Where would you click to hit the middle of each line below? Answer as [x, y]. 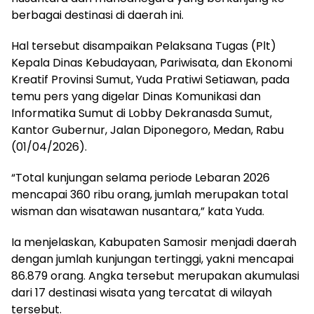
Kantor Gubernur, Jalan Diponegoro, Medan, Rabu [148, 130]
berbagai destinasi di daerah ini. [97, 15]
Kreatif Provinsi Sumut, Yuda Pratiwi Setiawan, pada [150, 80]
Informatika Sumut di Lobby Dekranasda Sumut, [142, 113]
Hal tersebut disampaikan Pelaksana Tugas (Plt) [144, 46]
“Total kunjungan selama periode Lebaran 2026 [141, 178]
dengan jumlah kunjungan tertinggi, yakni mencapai [152, 259]
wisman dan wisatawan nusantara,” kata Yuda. [138, 211]
